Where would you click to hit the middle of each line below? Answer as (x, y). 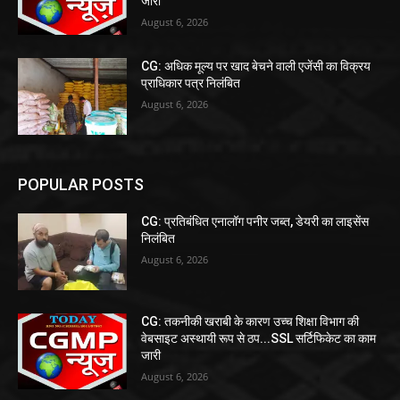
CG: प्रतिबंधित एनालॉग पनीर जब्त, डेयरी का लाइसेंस (255, 221)
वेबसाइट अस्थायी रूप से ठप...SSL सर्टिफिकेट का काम (259, 338)
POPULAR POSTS (81, 184)
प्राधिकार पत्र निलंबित (191, 83)
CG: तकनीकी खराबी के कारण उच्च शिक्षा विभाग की (250, 321)
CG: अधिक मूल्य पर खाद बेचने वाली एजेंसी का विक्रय (256, 67)
